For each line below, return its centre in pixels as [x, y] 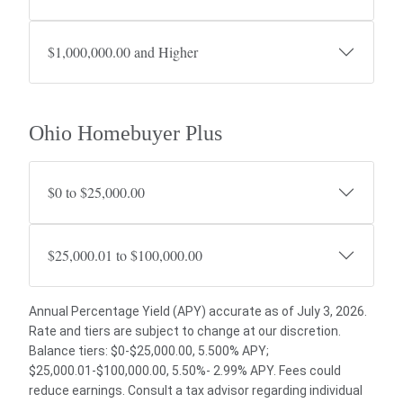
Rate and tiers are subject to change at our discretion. [185, 331]
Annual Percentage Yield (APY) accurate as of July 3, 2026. [198, 311]
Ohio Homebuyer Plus [125, 133]
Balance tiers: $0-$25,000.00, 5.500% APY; [149, 351]
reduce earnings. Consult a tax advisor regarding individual [196, 390]
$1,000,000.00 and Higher [123, 52]
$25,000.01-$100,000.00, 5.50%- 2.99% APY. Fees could [185, 371]
